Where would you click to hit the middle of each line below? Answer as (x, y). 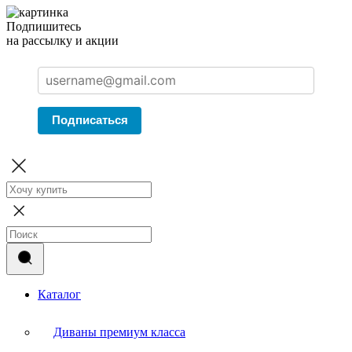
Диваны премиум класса (119, 332)
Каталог (59, 295)
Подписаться (90, 120)
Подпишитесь (44, 27)
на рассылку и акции (62, 41)
